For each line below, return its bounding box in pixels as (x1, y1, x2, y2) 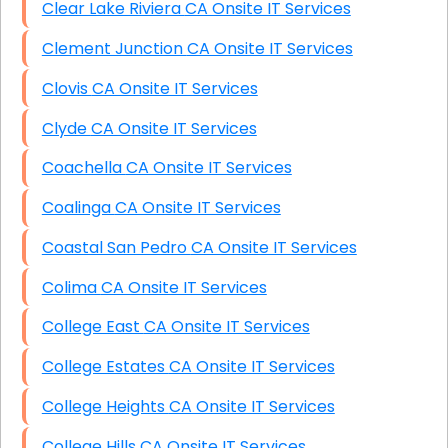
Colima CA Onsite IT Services (100, 275, 267, 299)
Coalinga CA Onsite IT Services (114, 196, 281, 220)
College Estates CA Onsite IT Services (168, 355, 335, 379)
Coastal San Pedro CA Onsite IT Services (190, 235, 357, 259)
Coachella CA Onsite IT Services (125, 156, 292, 180)
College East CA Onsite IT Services (143, 315, 310, 339)
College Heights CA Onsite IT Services (168, 395, 335, 419)
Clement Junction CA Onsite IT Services (186, 37, 353, 61)
